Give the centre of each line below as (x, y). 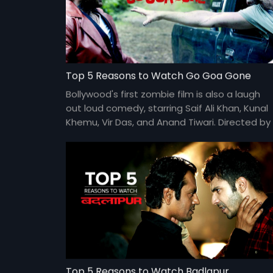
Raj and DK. (90, 136)
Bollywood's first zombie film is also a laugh (163, 94)
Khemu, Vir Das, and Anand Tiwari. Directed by (168, 122)
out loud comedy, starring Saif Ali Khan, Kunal (167, 108)
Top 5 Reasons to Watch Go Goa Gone (158, 76)
